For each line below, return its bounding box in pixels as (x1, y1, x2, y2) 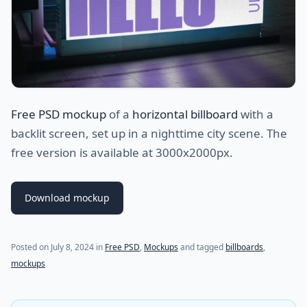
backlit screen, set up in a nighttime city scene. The (11, 125, 287, 141)
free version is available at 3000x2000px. (11, 144, 233, 160)
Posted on (11, 241, 51, 253)
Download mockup (25, 191, 110, 204)
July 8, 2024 (51, 241, 94, 253)
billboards (225, 241, 263, 253)
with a (238, 106, 273, 122)
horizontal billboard (132, 106, 238, 122)
